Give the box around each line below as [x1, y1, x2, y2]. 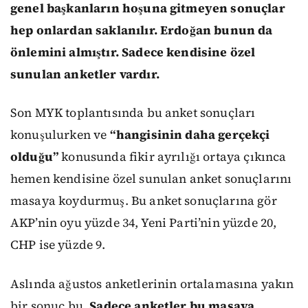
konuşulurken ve [10, 126, 110, 144]
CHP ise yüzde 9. [10, 236, 106, 254]
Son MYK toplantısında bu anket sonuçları [10, 104, 256, 122]
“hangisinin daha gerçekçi [109, 126, 270, 144]
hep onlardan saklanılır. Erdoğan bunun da [10, 21, 273, 38]
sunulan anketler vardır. [10, 65, 159, 82]
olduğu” [10, 148, 59, 166]
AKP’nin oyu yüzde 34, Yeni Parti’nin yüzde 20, [10, 214, 277, 232]
